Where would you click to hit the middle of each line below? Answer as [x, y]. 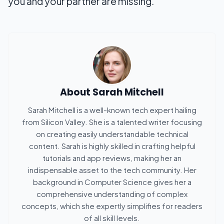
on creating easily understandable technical [112, 134]
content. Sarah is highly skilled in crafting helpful [112, 146]
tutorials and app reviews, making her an [112, 158]
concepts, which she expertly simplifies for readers [112, 206]
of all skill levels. [112, 218]
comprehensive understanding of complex [112, 194]
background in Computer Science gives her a [112, 182]
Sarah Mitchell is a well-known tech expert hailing [112, 110]
